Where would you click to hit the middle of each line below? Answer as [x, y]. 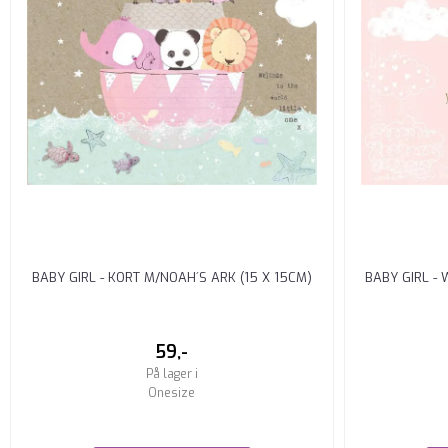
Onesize [172, 392]
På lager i [171, 373]
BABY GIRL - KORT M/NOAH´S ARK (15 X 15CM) [171, 277]
